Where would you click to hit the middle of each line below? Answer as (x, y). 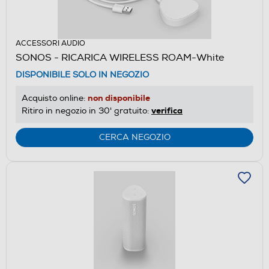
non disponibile (119, 98)
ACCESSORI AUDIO (50, 43)
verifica (167, 110)
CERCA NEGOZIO (134, 137)
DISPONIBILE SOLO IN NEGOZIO (82, 74)
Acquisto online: (55, 98)
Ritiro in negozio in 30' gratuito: (86, 110)
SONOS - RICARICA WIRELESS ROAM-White (120, 57)
